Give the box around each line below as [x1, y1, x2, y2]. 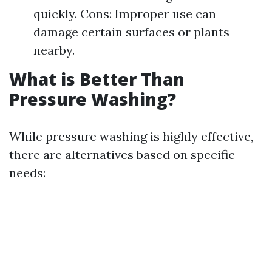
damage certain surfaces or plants [33, 24, 229, 39]
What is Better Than [9, 67, 185, 90]
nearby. [33, 42, 75, 58]
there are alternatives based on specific [9, 147, 235, 162]
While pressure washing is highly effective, [9, 129, 253, 144]
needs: [9, 165, 46, 180]
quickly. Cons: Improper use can [33, 6, 216, 21]
